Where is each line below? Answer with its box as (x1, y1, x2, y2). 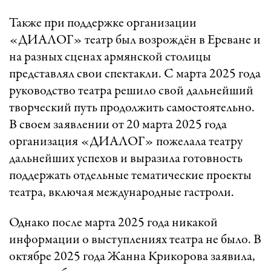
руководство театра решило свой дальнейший (9, 84, 253, 98)
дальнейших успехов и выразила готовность (9, 152, 243, 166)
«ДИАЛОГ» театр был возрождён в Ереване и (9, 33, 261, 47)
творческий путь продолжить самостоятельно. (9, 101, 255, 115)
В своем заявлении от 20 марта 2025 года (9, 118, 227, 132)
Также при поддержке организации (9, 16, 197, 30)
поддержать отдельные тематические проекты (9, 169, 252, 183)
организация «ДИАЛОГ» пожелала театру (9, 135, 243, 149)
